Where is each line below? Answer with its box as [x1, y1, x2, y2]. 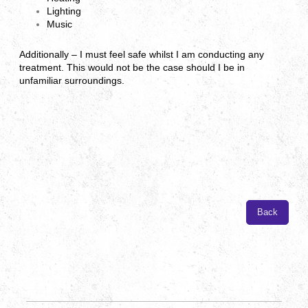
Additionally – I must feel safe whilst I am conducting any [19, 49, 264, 60]
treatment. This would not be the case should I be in [19, 62, 245, 74]
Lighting [47, 5, 81, 16]
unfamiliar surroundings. [19, 75, 124, 87]
